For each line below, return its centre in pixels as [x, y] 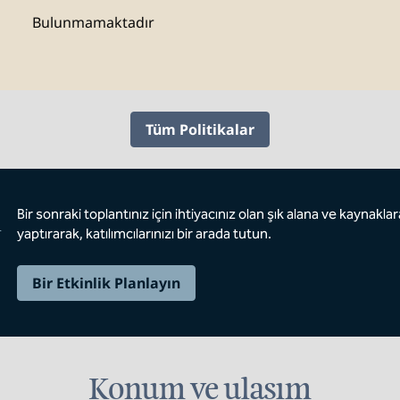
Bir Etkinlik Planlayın [106, 283]
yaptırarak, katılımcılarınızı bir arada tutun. [144, 233]
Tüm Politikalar [200, 129]
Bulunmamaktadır [93, 22]
